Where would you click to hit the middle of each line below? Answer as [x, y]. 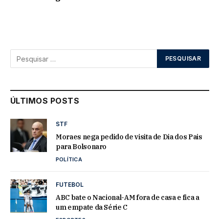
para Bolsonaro [81, 147]
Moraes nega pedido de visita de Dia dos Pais [129, 137]
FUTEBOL [70, 185]
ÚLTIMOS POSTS [45, 101]
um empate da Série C [92, 207]
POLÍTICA [69, 159]
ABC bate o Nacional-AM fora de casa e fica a [128, 197]
